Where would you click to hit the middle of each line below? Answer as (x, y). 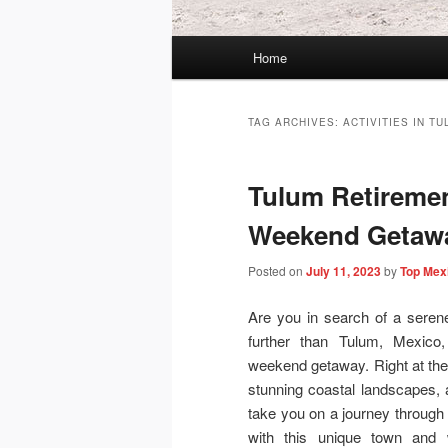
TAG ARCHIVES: (295, 122)
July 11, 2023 (343, 271)
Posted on (277, 271)
